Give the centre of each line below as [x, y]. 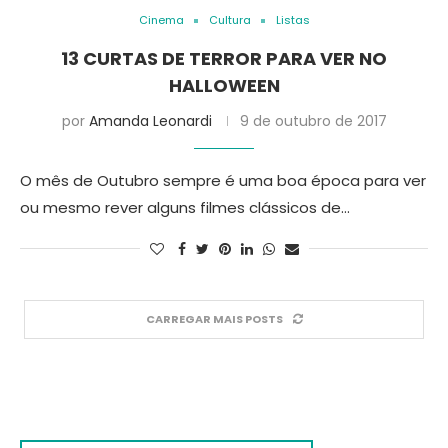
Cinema [161, 20]
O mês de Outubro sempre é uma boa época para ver [223, 180]
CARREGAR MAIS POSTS [214, 319]
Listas [292, 20]
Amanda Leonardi [150, 121]
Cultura [229, 20]
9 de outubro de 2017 [313, 121]
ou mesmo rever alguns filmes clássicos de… [185, 207]
